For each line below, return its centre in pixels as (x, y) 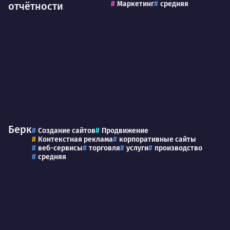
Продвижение (125, 131)
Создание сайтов (67, 131)
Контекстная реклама (75, 140)
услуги (137, 148)
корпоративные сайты (158, 140)
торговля (104, 148)
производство (178, 148)
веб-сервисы (60, 148)
